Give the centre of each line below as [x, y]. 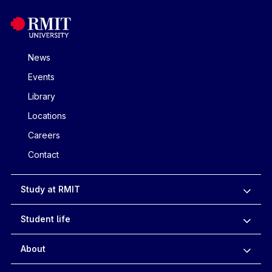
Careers [44, 135]
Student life [45, 219]
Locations [47, 116]
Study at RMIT [50, 189]
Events [41, 77]
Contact [43, 155]
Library [41, 97]
